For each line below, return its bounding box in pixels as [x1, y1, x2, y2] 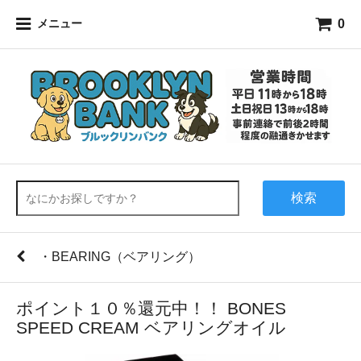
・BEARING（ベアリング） [39, 250, 201, 264]
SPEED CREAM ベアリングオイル [16, 318, 286, 338]
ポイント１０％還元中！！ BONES [16, 299, 286, 318]
